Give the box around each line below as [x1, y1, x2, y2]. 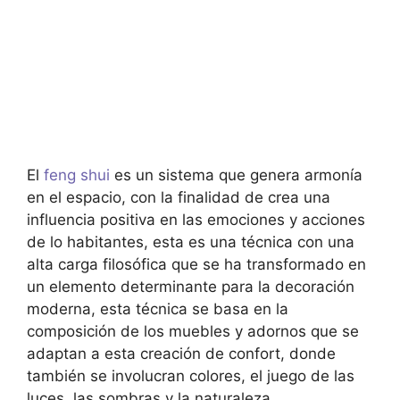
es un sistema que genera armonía [110, 165, 362, 184]
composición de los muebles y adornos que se [27, 321, 359, 340]
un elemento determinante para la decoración [27, 277, 354, 296]
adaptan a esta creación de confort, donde [27, 344, 336, 362]
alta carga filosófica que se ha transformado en [27, 254, 366, 273]
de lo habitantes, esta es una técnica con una [27, 232, 354, 251]
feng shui [39, 165, 110, 184]
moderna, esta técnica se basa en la [27, 299, 288, 318]
